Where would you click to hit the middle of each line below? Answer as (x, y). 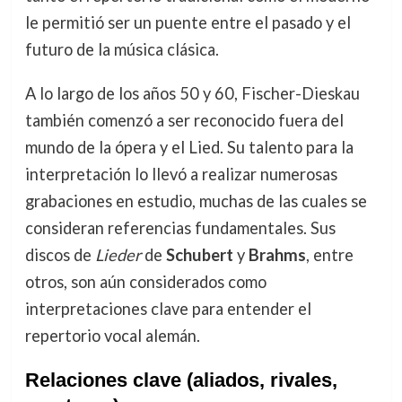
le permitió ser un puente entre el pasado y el (188, 23)
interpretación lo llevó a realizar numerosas (181, 174)
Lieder (118, 254)
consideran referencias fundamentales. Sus (180, 227)
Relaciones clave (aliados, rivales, (181, 380)
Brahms (277, 254)
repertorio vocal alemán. (112, 335)
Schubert (199, 254)
